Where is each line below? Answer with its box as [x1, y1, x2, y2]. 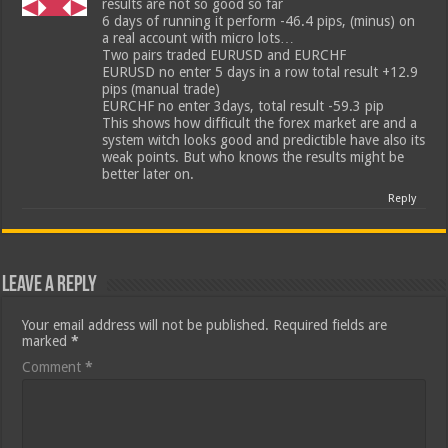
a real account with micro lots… [102, 30, 295, 47]
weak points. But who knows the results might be [102, 149, 405, 166]
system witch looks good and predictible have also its [102, 132, 426, 149]
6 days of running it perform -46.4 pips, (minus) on [102, 13, 416, 30]
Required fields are [273, 317, 388, 334]
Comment [22, 359, 86, 376]
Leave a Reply [2, 274, 98, 298]
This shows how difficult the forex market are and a [102, 115, 418, 132]
